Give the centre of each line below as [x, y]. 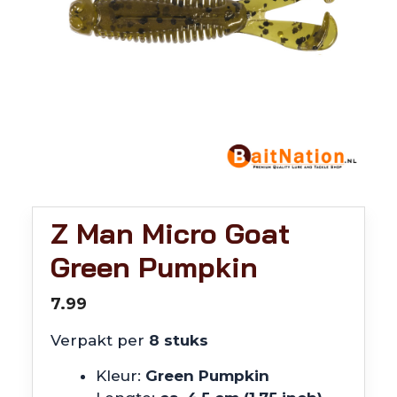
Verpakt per [97, 340]
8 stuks [176, 340]
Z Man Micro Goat [170, 233]
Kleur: [121, 376]
